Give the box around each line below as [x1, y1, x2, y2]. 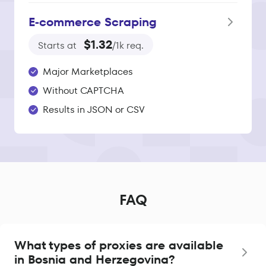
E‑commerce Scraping [28, 14, 157, 31]
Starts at [38, 39, 79, 53]
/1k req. [112, 39, 144, 53]
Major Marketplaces [43, 65, 133, 79]
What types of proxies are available [14, 237, 223, 254]
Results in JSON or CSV [43, 103, 145, 117]
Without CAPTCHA [43, 84, 124, 98]
